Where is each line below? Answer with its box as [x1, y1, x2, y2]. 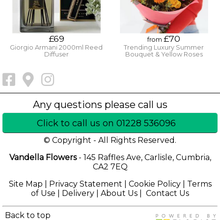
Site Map [8, 179, 43, 189]
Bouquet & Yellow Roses [125, 50, 203, 58]
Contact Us [146, 188, 189, 198]
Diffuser [44, 50, 69, 58]
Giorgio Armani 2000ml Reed [10, 43, 103, 51]
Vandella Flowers [9, 152, 77, 162]
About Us [101, 188, 137, 198]
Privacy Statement [49, 179, 122, 189]
